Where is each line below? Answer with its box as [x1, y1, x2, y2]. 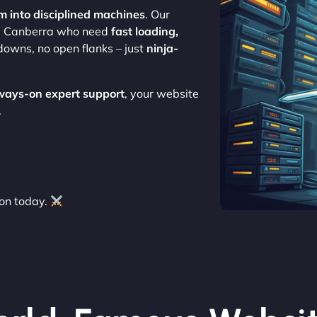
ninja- [146, 41, 178, 55]
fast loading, [111, 24, 178, 38]
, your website [125, 86, 199, 100]
